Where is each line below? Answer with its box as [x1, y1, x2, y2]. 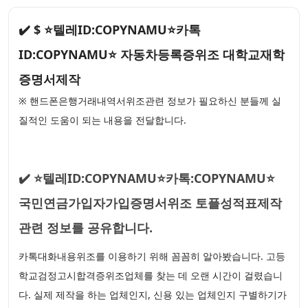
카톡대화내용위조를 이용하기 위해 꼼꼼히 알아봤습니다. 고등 [19, 250, 285, 263]
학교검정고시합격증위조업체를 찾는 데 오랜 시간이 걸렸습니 [19, 269, 283, 282]
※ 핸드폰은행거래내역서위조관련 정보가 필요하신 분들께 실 [19, 94, 281, 107]
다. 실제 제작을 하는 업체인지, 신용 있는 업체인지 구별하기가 [19, 288, 287, 301]
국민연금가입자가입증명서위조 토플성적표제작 [19, 195, 282, 211]
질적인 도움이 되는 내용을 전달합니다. [19, 113, 186, 126]
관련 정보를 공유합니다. [19, 219, 153, 236]
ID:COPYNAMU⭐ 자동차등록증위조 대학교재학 [19, 46, 285, 63]
